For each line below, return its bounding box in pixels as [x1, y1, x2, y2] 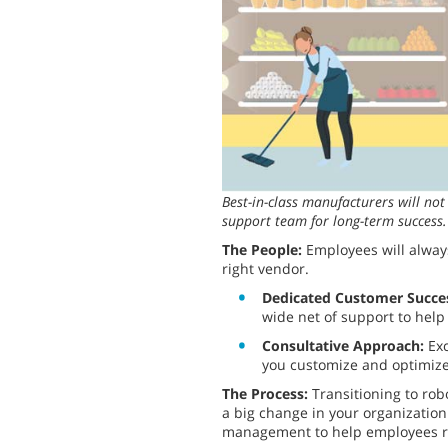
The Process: [222, 384, 312, 404]
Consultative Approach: [262, 336, 428, 356]
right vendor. [222, 259, 309, 279]
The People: [222, 240, 306, 260]
